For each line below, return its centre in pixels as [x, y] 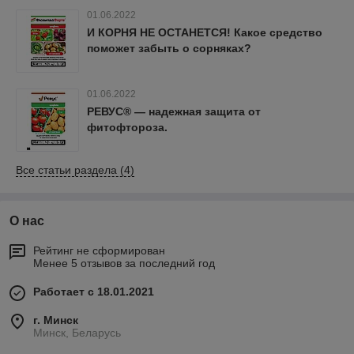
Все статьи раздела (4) [75, 170]
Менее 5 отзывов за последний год [124, 263]
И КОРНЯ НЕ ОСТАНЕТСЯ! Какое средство [205, 32]
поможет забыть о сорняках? [169, 48]
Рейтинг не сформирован [99, 250]
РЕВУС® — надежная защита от [174, 111]
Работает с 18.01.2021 [94, 292]
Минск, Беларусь [77, 333]
